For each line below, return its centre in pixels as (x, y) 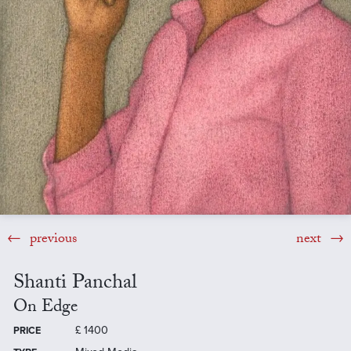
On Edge (45, 309)
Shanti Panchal (75, 285)
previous (51, 240)
